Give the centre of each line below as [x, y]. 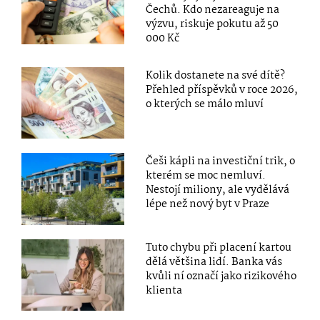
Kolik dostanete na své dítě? [216, 76]
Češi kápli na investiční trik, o [221, 162]
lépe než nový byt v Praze [208, 205]
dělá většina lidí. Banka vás [214, 262]
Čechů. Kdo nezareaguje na [213, 10]
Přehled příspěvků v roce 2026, [222, 90]
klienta [164, 290]
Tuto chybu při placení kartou [219, 247]
